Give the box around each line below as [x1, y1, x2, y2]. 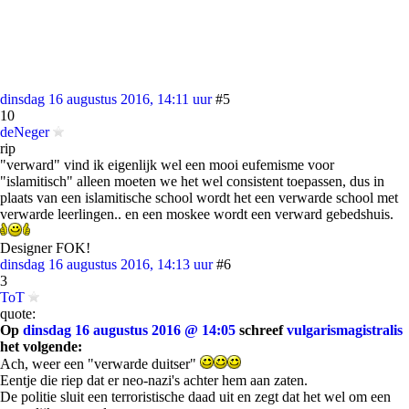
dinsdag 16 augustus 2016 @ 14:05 [23, 322, 236, 338]
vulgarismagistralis [287, 322, 403, 338]
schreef [236, 322, 287, 338]
